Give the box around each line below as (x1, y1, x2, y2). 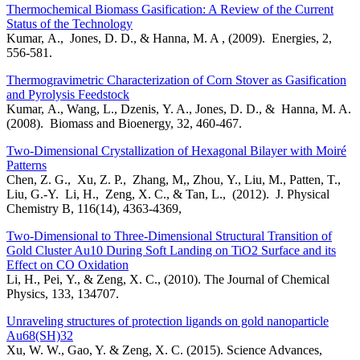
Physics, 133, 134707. (6, 287, 119, 301)
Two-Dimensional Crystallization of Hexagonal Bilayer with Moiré (6, 144, 346, 158)
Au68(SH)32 (6, 329, 73, 343)
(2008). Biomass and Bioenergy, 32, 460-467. (6, 117, 242, 131)
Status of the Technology (6, 17, 133, 31)
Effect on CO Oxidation (6, 258, 129, 272)
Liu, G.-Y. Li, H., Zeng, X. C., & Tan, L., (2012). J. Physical (6, 187, 329, 202)
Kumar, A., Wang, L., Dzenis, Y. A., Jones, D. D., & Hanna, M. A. (6, 102, 351, 117)
